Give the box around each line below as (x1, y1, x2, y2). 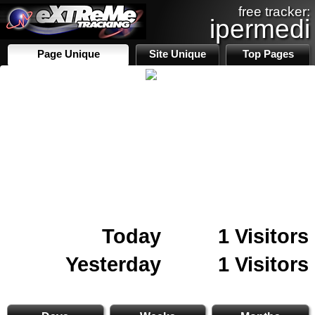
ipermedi (210, 14, 310, 44)
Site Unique (149, 49, 207, 60)
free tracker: (238, 4, 310, 19)
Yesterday (65, 252, 161, 276)
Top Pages (242, 49, 294, 60)
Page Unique (37, 49, 100, 60)
